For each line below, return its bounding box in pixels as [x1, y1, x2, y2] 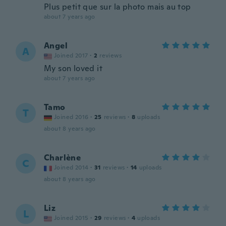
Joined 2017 [54, 51, 88, 60]
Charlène [44, 152, 81, 163]
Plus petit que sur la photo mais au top [44, 2, 191, 12]
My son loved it [44, 63, 102, 74]
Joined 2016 [54, 113, 89, 121]
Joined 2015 [54, 214, 89, 222]
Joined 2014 [54, 163, 89, 172]
